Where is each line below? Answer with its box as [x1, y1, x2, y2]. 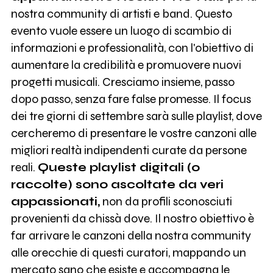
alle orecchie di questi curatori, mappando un [10, 245, 246, 260]
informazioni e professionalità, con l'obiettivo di [10, 40, 253, 55]
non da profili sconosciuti [99, 194, 232, 208]
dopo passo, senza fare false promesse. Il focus [10, 91, 251, 106]
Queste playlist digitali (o [37, 160, 200, 174]
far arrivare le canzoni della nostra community [10, 228, 251, 243]
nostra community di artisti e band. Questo [10, 6, 232, 21]
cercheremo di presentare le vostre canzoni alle [10, 126, 257, 140]
